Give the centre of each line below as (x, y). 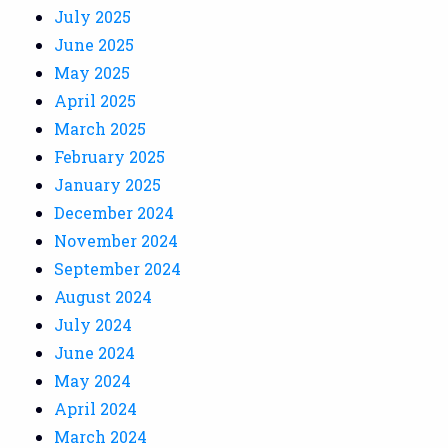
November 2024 (116, 240)
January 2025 (108, 184)
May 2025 (92, 72)
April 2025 (95, 100)
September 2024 (118, 268)
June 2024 (95, 352)
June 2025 (94, 44)
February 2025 (110, 156)
